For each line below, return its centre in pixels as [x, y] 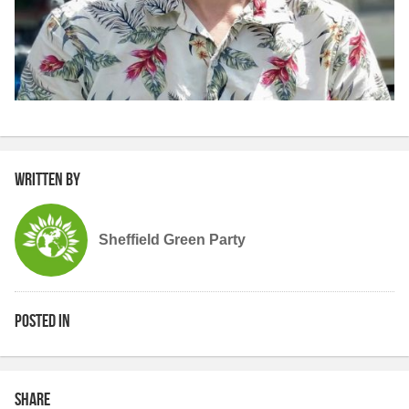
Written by [47, 179]
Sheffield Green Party [172, 240]
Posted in [42, 321]
